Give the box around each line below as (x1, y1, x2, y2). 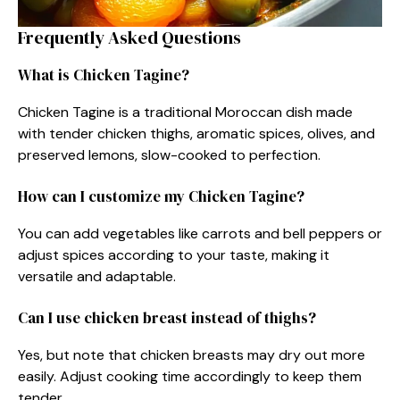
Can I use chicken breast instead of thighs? (18, 306, 316, 329)
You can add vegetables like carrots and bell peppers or (18, 223, 382, 243)
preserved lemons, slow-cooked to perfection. (18, 145, 321, 164)
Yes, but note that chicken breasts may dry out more (18, 345, 365, 364)
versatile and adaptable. (18, 266, 176, 286)
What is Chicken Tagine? (18, 63, 189, 86)
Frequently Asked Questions (18, 24, 241, 50)
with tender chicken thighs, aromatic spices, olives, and (18, 123, 375, 143)
